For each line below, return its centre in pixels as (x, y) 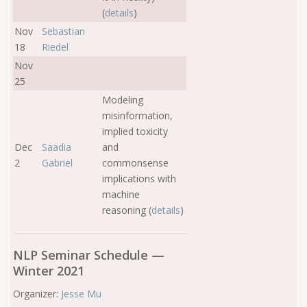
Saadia (57, 147)
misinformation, (137, 115)
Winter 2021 (49, 271)
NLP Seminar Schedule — (89, 255)
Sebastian (63, 31)
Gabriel (57, 163)
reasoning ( (127, 210)
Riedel (55, 47)
